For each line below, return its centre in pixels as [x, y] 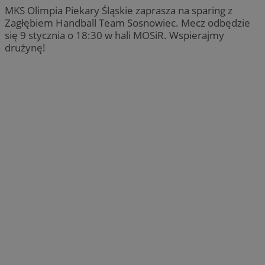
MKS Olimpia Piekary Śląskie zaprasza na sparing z [119, 10]
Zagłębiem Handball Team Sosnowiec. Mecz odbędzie [127, 22]
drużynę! [25, 47]
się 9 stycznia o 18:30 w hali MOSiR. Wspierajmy [114, 35]
